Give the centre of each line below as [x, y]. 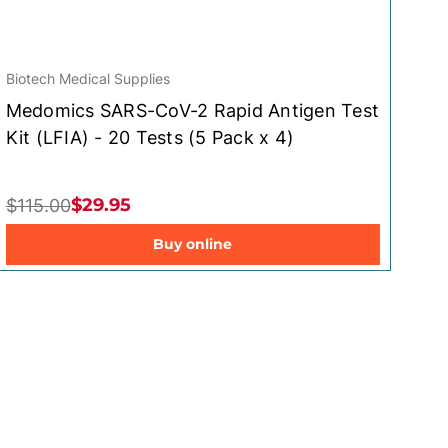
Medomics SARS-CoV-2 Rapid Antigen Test [192, 110]
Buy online [193, 243]
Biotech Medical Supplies [87, 78]
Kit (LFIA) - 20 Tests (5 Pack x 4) [150, 137]
